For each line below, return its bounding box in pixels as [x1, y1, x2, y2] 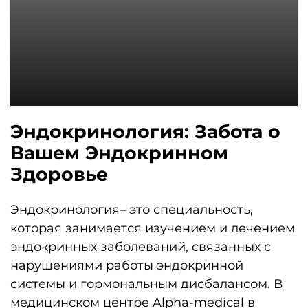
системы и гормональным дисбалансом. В [10, 276, 283, 291]
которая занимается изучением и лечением [10, 220, 295, 236]
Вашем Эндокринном [10, 142, 228, 165]
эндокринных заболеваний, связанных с [10, 239, 271, 254]
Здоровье [10, 163, 108, 186]
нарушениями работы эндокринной [10, 257, 243, 273]
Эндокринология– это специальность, [10, 201, 253, 217]
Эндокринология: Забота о [10, 120, 280, 144]
